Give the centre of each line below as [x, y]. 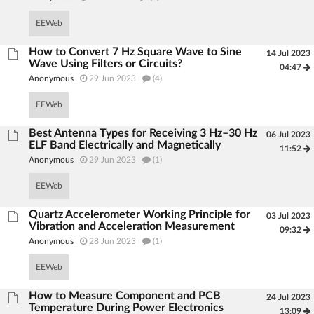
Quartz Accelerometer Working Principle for [140, 214]
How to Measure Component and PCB [125, 296]
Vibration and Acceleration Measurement [132, 226]
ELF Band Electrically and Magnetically [125, 145]
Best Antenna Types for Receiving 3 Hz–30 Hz [143, 133]
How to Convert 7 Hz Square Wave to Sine [136, 52]
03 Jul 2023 [288, 216]
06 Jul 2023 [288, 135]
